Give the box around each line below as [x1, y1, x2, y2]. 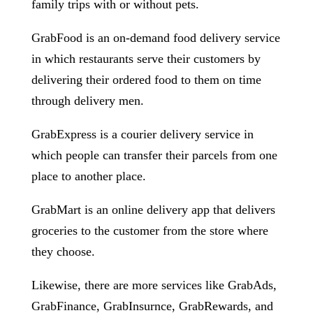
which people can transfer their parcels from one [31, 148, 277, 162]
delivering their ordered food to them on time [31, 73, 261, 87]
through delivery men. [31, 94, 144, 108]
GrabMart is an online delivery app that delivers [31, 203, 275, 217]
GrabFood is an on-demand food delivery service [31, 31, 280, 45]
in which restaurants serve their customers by [31, 52, 261, 66]
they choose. [31, 245, 95, 259]
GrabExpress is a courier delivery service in [31, 127, 254, 141]
